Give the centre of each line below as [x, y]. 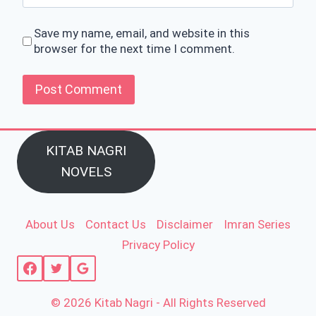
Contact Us [116, 225]
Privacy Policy [158, 244]
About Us [50, 225]
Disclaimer [184, 225]
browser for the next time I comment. [135, 49]
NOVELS [86, 172]
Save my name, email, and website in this [142, 34]
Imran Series [257, 225]
